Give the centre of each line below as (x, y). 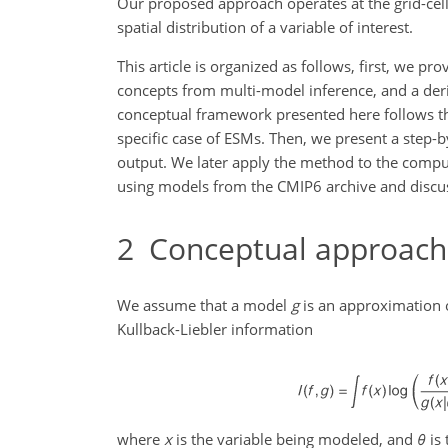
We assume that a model (204, 304)
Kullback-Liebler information (215, 328)
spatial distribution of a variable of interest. (265, 27)
